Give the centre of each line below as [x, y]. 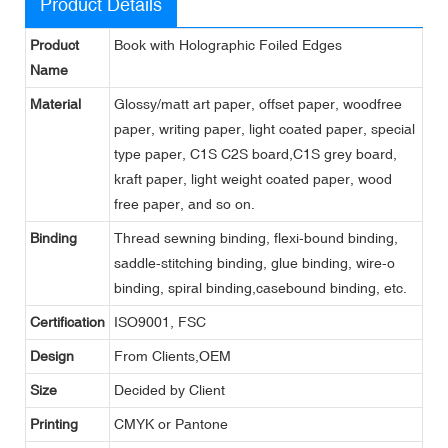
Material [55, 103]
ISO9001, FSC [160, 321]
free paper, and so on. [184, 203]
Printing [54, 423]
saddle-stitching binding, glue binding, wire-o [254, 262]
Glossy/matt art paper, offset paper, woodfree [258, 103]
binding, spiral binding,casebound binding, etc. [260, 287]
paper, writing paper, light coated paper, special [264, 128]
